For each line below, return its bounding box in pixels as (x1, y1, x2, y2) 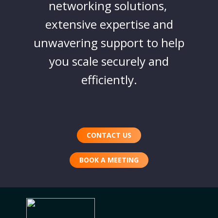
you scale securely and (49, 53, 169, 70)
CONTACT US (87, 130, 131, 140)
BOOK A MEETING (79, 155, 139, 165)
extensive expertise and (45, 16, 173, 33)
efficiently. (81, 72, 137, 88)
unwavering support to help (34, 35, 184, 51)
